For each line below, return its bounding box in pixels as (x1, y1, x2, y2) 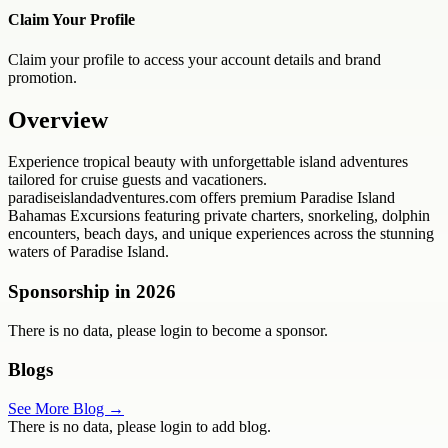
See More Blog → (8, 399, 124, 417)
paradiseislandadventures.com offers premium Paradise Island (8, 189, 395, 207)
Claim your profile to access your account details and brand (8, 50, 381, 68)
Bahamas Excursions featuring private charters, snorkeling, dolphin (8, 207, 430, 225)
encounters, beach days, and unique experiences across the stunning (8, 225, 434, 243)
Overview (8, 106, 108, 133)
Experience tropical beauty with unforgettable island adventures (8, 153, 408, 171)
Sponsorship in (8, 281, 136, 303)
